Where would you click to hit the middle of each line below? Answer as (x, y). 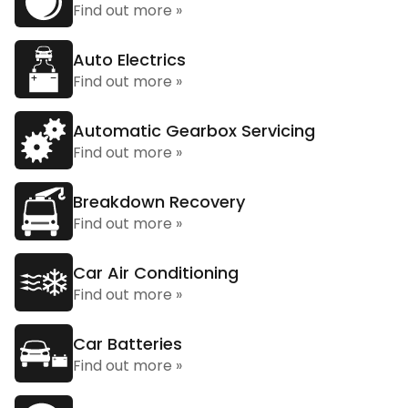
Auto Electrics (129, 60)
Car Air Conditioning (156, 273)
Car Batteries (127, 344)
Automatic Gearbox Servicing (194, 131)
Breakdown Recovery (159, 202)
